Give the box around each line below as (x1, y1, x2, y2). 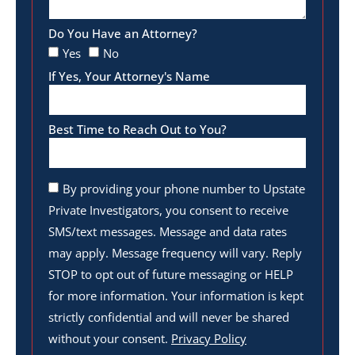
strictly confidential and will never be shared (48, 308, 289, 325)
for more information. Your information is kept (48, 287, 303, 303)
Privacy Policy (171, 330, 246, 346)
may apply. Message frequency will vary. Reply (48, 244, 302, 261)
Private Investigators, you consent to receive (48, 201, 288, 218)
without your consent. (48, 330, 171, 346)
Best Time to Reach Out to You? (48, 120, 227, 137)
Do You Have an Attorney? (48, 25, 197, 41)
